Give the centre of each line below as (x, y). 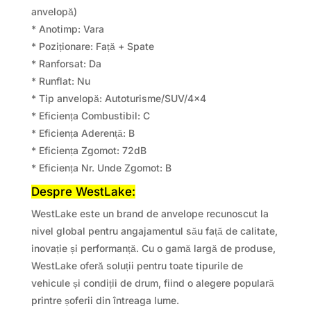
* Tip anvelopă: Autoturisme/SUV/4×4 (118, 98)
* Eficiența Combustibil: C (90, 115)
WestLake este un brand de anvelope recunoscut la (150, 213)
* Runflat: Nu (60, 81)
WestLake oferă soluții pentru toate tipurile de (137, 265)
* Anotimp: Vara (67, 28)
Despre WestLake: (83, 191)
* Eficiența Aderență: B (83, 133)
